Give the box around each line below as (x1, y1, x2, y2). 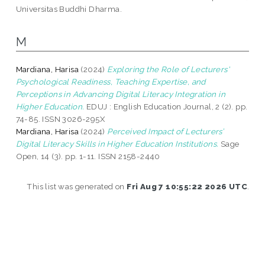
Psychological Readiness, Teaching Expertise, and (15, 76, 206, 86)
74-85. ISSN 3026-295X (15, 114, 105, 124)
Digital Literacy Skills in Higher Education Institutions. (15, 138, 219, 148)
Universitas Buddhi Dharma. (15, 4, 122, 14)
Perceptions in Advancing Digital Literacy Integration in (15, 89, 226, 99)
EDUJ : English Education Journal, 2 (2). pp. (84, 101, 248, 111)
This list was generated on (27, 181, 127, 191)
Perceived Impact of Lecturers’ (107, 126, 224, 136)
